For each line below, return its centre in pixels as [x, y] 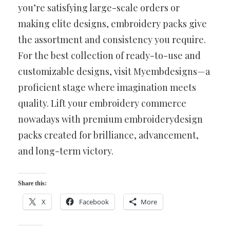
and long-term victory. [66, 151]
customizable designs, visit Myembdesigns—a [114, 71]
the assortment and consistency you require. [112, 39]
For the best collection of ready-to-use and [109, 55]
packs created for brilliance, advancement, [108, 135]
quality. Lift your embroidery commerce [102, 103]
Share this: [32, 183]
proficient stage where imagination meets [107, 87]
